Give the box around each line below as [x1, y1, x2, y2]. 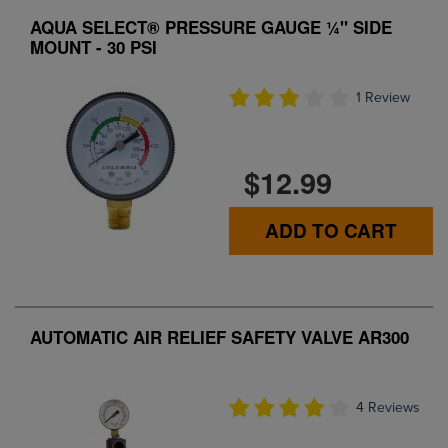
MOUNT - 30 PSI [30, 35, 157, 60]
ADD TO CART [265, 216, 397, 244]
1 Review [356, 89, 410, 106]
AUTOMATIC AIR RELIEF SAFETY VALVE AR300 [30, 325, 409, 350]
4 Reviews [356, 399, 420, 416]
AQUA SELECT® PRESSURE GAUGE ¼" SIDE [30, 15, 392, 40]
